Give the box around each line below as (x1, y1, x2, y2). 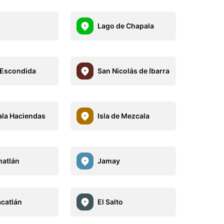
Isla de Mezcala (97, 111, 149, 120)
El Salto (97, 197, 123, 206)
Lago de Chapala (97, 21, 154, 30)
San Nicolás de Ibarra (97, 66, 169, 75)
